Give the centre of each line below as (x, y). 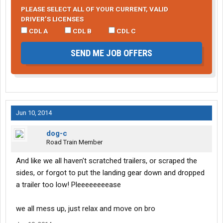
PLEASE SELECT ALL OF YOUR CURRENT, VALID (95, 9)
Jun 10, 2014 (34, 113)
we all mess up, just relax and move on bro (86, 209)
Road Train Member (74, 142)
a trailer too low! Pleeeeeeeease (68, 185)
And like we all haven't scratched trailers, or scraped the (107, 161)
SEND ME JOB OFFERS (111, 53)
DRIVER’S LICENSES (52, 19)
